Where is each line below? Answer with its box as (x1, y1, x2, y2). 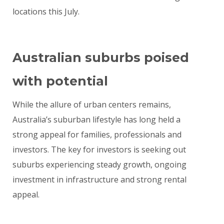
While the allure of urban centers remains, (12, 99, 171, 110)
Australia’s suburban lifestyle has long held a (12, 114, 180, 125)
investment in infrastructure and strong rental (12, 174, 186, 185)
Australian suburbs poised (12, 50, 189, 65)
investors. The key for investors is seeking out (12, 144, 186, 155)
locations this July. (12, 6, 79, 17)
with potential (12, 73, 108, 89)
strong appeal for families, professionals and (12, 129, 181, 140)
